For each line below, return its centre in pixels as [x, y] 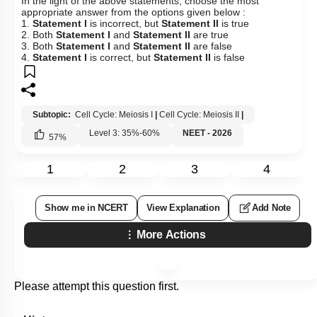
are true [211, 35]
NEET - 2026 [207, 133]
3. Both [39, 46]
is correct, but [122, 57]
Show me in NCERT [86, 208]
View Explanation [183, 208]
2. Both [39, 35]
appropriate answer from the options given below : [133, 12]
